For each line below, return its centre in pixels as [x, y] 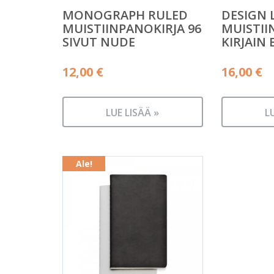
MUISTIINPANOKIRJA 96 [132, 28]
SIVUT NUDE [99, 42]
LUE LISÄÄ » [133, 113]
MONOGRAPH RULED [125, 15]
